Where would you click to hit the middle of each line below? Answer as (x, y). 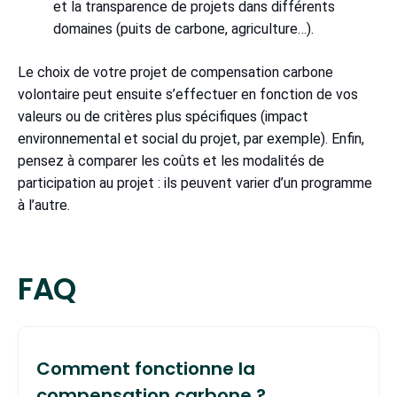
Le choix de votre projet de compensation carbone (175, 72)
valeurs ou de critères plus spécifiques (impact (163, 116)
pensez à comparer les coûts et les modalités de (171, 160)
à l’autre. (44, 205)
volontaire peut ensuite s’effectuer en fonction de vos (188, 94)
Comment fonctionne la (146, 368)
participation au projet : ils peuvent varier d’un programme (195, 183)
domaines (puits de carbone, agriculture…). (183, 28)
